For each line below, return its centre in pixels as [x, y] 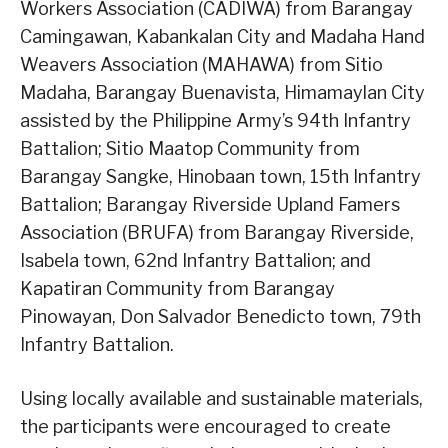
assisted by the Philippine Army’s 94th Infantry [215, 121]
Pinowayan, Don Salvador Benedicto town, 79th [220, 317]
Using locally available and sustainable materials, [221, 399]
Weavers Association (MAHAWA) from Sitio [201, 65]
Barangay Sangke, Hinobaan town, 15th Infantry [220, 177]
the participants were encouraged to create [205, 427]
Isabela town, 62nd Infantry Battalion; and [195, 261]
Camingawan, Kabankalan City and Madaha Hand [222, 37]
